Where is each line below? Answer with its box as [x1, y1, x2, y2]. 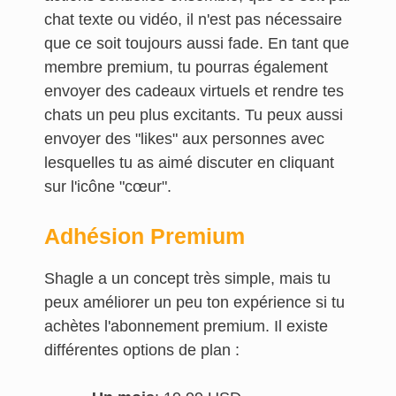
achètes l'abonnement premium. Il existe [44, 317, 328, 335]
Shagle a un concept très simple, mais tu [44, 270, 331, 287]
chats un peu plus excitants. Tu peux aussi [44, 106, 343, 124]
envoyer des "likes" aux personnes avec [44, 130, 324, 148]
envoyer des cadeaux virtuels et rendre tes [44, 82, 344, 100]
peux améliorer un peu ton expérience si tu [44, 293, 345, 311]
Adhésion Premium [44, 224, 245, 248]
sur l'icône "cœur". [44, 178, 171, 195]
